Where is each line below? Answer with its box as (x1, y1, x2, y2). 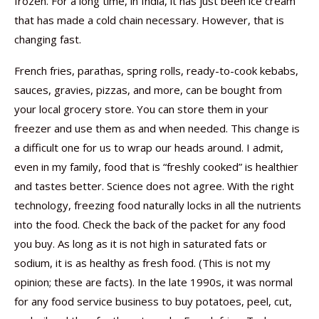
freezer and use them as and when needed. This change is (14, 121, 300, 135)
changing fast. (14, 32, 81, 46)
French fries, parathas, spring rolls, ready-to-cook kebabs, (14, 63, 298, 78)
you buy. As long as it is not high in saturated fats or (14, 236, 267, 251)
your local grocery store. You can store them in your (14, 102, 268, 116)
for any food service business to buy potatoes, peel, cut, (14, 294, 292, 308)
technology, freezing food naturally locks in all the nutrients (14, 198, 301, 212)
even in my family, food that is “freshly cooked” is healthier (14, 159, 298, 174)
